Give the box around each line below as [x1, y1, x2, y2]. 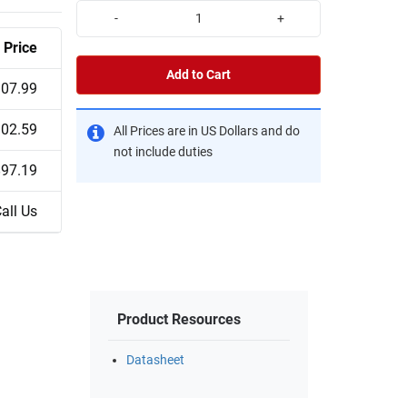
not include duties [114, 144, 213, 160]
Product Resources [117, 311, 241, 329]
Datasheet [126, 352, 184, 369]
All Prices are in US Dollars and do [114, 123, 300, 139]
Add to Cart [166, 66, 231, 83]
